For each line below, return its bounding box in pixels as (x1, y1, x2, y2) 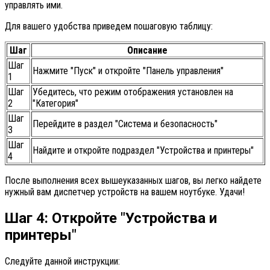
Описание (127, 44, 168, 56)
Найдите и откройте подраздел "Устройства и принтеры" (33, 144, 254, 156)
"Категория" (33, 97, 78, 109)
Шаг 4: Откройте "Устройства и (5, 209, 217, 227)
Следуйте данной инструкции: (5, 255, 120, 267)
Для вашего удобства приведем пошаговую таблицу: (5, 20, 213, 32)
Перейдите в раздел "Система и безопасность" (33, 118, 218, 130)
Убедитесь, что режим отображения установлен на (33, 86, 233, 98)
